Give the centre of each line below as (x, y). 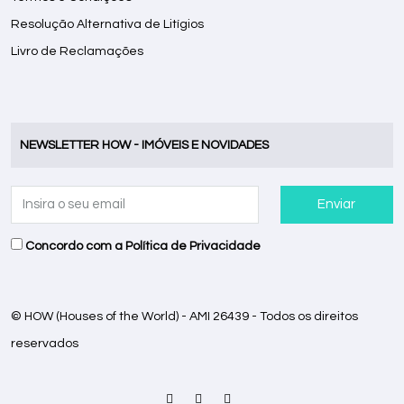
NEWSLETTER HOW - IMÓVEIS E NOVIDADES (144, 145)
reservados (45, 343)
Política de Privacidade (193, 246)
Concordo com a (74, 246)
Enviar (337, 204)
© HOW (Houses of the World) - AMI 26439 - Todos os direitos (184, 316)
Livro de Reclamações (77, 51)
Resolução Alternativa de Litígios (107, 24)
